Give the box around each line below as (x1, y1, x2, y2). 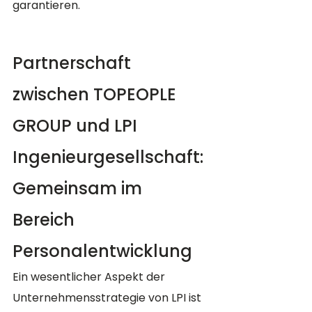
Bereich (13, 208, 79, 232)
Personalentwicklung (13, 240, 192, 263)
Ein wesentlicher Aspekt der (13, 269, 168, 286)
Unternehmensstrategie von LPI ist (13, 290, 204, 306)
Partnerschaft (13, 52, 135, 75)
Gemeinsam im (13, 177, 146, 201)
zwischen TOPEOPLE (13, 83, 180, 107)
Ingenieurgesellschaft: (13, 146, 208, 169)
